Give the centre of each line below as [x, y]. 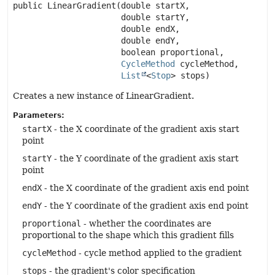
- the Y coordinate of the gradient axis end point [145, 206]
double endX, [148, 29]
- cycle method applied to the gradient [159, 253]
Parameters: [39, 115]
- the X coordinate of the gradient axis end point [145, 188]
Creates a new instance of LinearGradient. [103, 96]
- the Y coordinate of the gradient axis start [145, 158]
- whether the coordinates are [146, 223]
